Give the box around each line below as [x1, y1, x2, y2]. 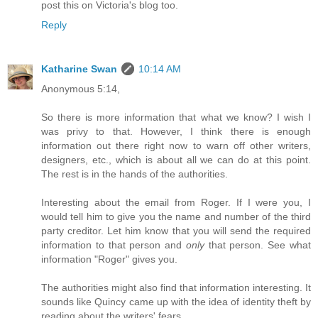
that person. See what [204, 238, 312, 251]
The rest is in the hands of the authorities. [41, 168, 228, 180]
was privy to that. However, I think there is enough [41, 125, 311, 137]
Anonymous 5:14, [41, 82, 120, 94]
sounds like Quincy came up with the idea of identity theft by [41, 295, 311, 307]
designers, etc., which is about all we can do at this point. [41, 153, 311, 165]
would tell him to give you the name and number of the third [41, 210, 311, 222]
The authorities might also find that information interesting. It [41, 281, 311, 293]
